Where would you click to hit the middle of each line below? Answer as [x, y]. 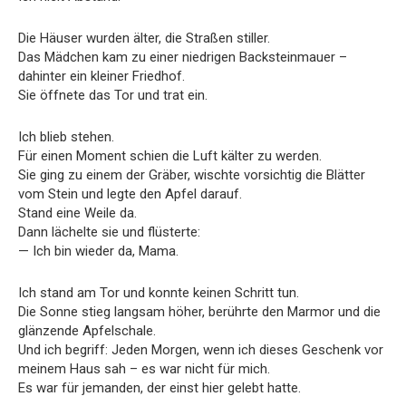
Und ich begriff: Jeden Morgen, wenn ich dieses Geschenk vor [201, 349]
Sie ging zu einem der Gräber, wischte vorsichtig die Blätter [192, 174]
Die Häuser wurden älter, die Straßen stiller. [144, 38]
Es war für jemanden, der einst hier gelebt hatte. [159, 387]
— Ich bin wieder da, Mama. [98, 251]
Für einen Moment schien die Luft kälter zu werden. [170, 155]
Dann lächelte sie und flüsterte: [109, 232]
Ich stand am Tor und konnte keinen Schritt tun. [159, 292]
